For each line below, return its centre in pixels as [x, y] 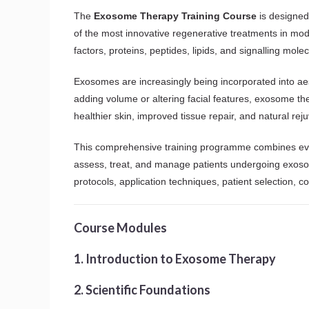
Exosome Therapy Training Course [175, 16]
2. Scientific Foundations [142, 289]
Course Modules [120, 227]
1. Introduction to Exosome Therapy [175, 258]
